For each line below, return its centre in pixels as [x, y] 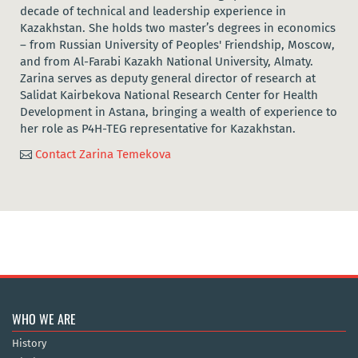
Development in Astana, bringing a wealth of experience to [179, 112]
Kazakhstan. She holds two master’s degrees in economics [178, 28]
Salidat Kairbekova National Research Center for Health [169, 95]
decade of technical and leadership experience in [153, 12]
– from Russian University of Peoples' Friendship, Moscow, [177, 45]
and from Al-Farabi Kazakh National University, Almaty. [167, 62]
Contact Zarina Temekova [103, 155]
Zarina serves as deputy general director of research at [168, 79]
